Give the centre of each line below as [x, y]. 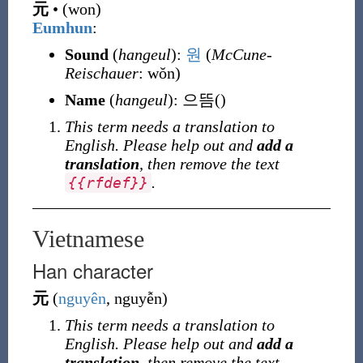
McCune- [241, 54]
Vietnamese [88, 239]
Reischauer [101, 73]
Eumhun [62, 28]
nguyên [82, 298]
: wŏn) [159, 73]
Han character [92, 270]
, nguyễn [134, 298]
